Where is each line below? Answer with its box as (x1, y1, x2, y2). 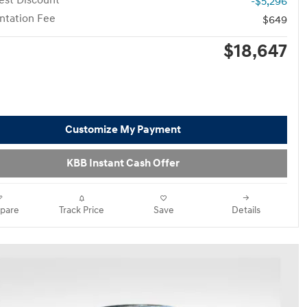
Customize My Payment (64, 123, 181, 136)
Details (232, 205, 260, 216)
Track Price (59, 205, 104, 216)
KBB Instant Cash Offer (66, 156, 180, 170)
